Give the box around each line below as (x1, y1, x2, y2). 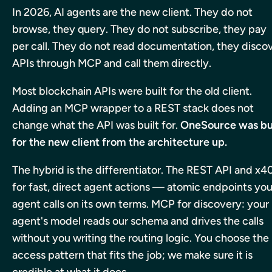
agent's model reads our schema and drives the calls (12, 214, 263, 228)
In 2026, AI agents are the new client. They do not (12, 5, 253, 19)
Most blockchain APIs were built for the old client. (12, 84, 252, 98)
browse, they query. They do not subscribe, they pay (12, 22, 267, 36)
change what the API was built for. (12, 118, 178, 132)
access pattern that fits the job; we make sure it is (12, 248, 253, 262)
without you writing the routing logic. (12, 231, 192, 245)
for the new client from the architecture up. (12, 135, 227, 149)
